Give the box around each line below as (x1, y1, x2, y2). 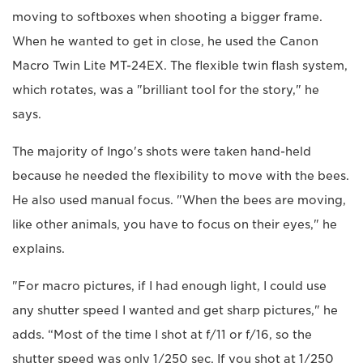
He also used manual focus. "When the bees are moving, (12, 193, 346, 207)
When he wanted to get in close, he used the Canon (12, 34, 318, 48)
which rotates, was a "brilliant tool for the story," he (12, 83, 319, 96)
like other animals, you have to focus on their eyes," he (12, 217, 337, 231)
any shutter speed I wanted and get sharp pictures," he (12, 303, 338, 317)
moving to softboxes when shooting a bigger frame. (12, 10, 322, 23)
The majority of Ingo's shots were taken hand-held (12, 144, 311, 158)
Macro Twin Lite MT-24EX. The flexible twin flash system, (12, 58, 348, 72)
